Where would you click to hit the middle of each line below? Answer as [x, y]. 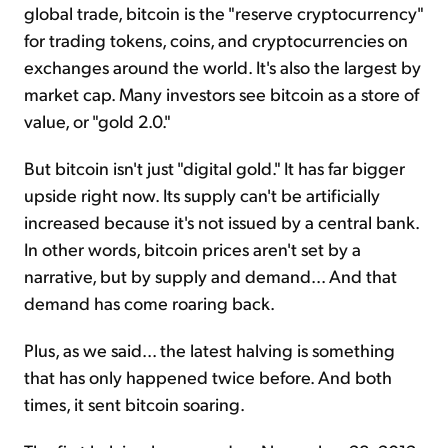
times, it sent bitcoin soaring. [134, 403]
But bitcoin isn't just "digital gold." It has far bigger [214, 167]
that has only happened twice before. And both [208, 376]
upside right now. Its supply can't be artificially [202, 194]
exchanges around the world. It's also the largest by [222, 66]
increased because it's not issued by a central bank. [221, 221]
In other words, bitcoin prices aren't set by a [192, 248]
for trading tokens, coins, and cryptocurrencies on [216, 39]
